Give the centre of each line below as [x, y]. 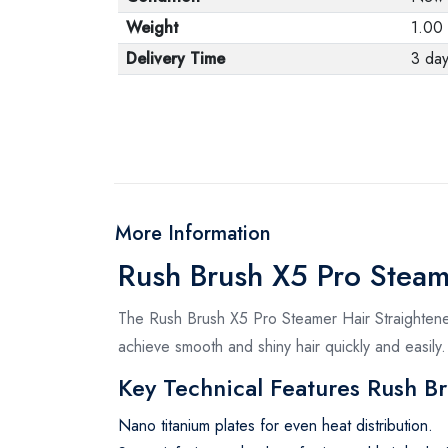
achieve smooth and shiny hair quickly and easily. [282, 346]
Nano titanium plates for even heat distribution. [275, 425]
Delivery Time [175, 58]
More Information [193, 233]
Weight [152, 27]
